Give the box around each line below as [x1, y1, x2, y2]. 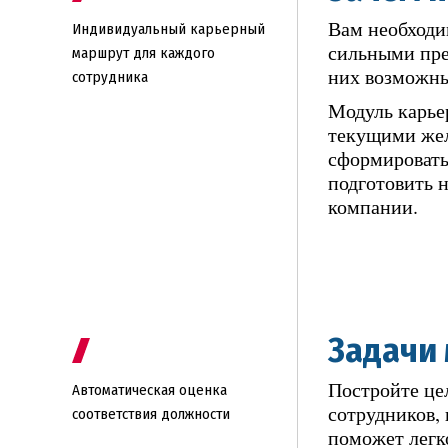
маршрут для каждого [72, 44, 215, 62]
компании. [328, 193, 418, 220]
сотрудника [72, 68, 148, 86]
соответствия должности [72, 405, 230, 423]
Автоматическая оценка [72, 381, 227, 399]
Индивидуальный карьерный [72, 20, 265, 38]
